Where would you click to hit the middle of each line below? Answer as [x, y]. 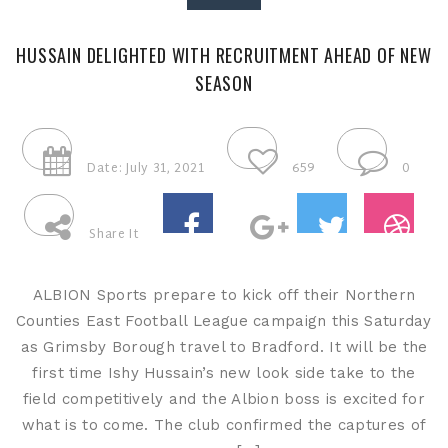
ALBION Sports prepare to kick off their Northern [224, 295]
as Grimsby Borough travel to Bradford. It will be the [224, 347]
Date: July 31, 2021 [145, 169]
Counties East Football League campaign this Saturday [224, 321]
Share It [114, 235]
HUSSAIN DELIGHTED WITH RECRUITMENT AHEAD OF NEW [224, 55]
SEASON [224, 83]
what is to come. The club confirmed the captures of [224, 425]
